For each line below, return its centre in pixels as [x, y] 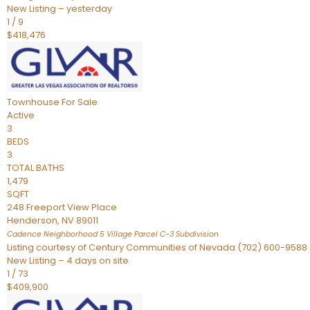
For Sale [80, 102]
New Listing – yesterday [60, 9]
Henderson [32, 220]
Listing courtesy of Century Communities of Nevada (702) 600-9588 [157, 247]
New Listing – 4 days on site [68, 261]
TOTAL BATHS [36, 168]
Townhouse [33, 102]
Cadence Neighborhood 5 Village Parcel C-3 [90, 234]
